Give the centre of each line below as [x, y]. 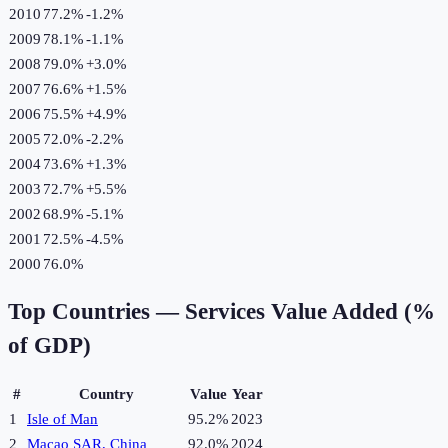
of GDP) [49, 346]
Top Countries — [96, 312]
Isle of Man [62, 419]
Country [106, 394]
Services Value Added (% [310, 312]
